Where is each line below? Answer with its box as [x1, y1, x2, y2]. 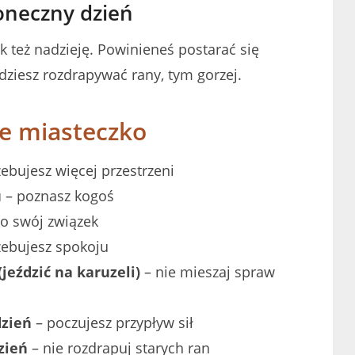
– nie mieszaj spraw [140, 261, 275, 281]
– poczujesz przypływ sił [32, 312, 193, 332]
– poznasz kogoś [2, 185, 114, 205]
